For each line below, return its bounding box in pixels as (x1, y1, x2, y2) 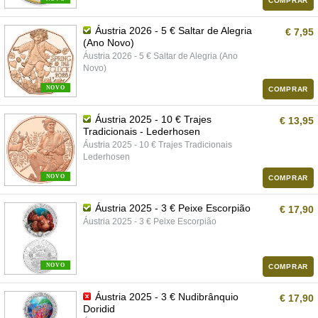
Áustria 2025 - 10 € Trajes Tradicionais (83, 140, 232, 150)
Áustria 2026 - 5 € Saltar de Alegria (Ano (83, 51, 238, 61)
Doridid (83, 303, 115, 314)
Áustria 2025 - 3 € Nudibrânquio (92, 291, 238, 302)
